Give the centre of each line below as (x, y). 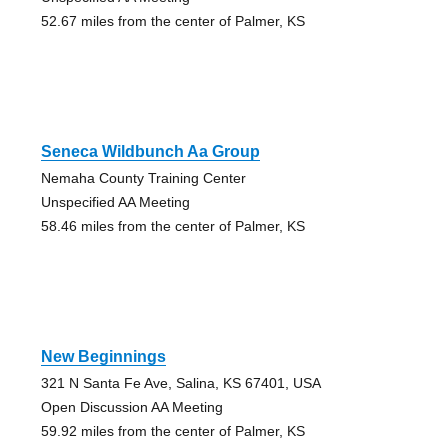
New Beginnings (103, 357)
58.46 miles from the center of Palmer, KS (172, 226)
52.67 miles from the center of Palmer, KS (172, 21)
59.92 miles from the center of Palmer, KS (172, 431)
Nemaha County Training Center (143, 178)
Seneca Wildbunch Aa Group (150, 152)
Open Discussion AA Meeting (131, 407)
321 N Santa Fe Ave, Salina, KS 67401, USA (180, 383)
